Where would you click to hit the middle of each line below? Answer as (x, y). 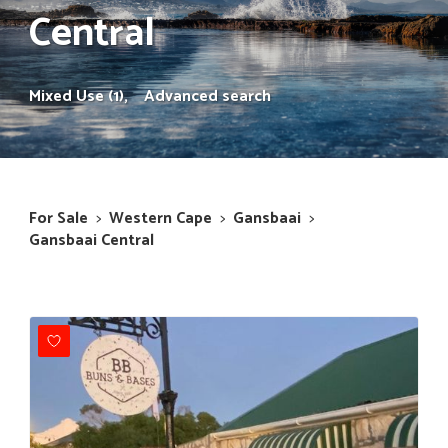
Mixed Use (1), (78, 97)
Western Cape (160, 219)
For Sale (58, 219)
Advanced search (207, 97)
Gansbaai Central (91, 241)
